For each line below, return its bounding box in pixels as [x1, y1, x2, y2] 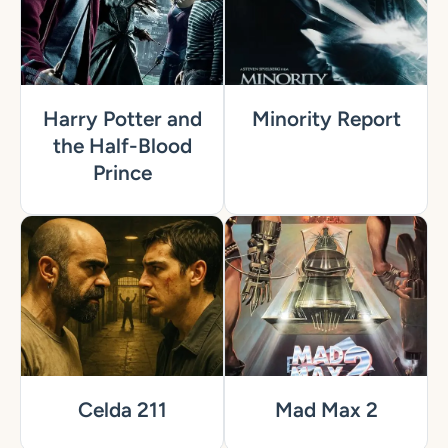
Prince [92, 160, 152, 186]
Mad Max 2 [274, 397, 378, 423]
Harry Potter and [42, 106, 202, 132]
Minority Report [251, 106, 401, 132]
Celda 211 [77, 397, 167, 423]
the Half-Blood [52, 133, 192, 159]
